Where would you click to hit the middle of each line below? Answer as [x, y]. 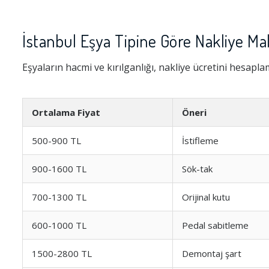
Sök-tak [197, 169]
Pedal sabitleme [215, 225]
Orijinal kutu [206, 197]
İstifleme [200, 141]
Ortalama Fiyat [66, 112]
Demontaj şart [212, 253]
